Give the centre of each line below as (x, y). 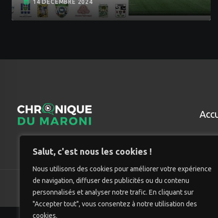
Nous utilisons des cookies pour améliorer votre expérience (122, 169)
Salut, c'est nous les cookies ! (92, 151)
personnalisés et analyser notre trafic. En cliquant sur (113, 192)
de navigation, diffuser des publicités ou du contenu (111, 181)
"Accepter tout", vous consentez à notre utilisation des (115, 204)
